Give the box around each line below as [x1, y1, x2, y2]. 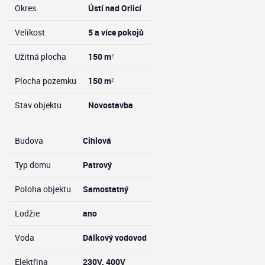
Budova [15, 135, 43, 146]
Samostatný [83, 183, 128, 195]
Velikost [15, 27, 45, 38]
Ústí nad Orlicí [88, 2, 141, 14]
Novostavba [88, 99, 133, 111]
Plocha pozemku [15, 75, 76, 86]
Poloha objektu [15, 183, 71, 195]
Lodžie [15, 208, 40, 219]
